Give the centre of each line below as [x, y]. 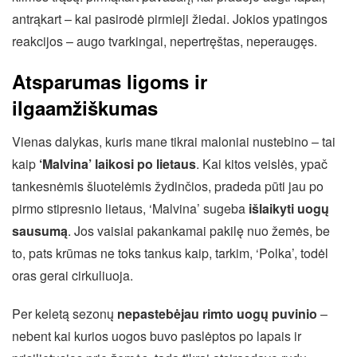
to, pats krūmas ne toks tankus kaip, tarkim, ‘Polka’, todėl [170, 253]
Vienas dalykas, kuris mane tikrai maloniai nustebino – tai [174, 142]
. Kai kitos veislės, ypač [262, 164]
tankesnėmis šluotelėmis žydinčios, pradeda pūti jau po [168, 186]
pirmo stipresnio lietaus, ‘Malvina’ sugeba [130, 209]
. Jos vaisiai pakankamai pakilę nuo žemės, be [199, 231]
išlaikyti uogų [289, 209]
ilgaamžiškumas [85, 108]
